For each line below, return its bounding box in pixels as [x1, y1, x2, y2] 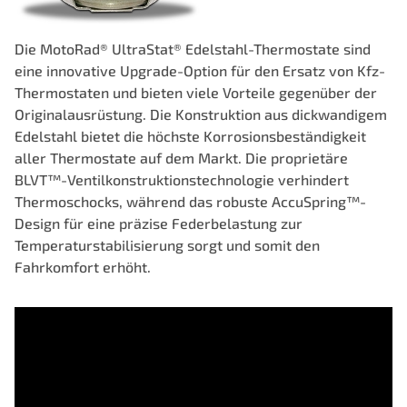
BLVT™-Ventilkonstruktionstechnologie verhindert [15, 171, 349, 189]
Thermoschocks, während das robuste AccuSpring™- [15, 193, 366, 211]
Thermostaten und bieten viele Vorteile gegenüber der [15, 84, 377, 102]
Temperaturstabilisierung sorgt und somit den [15, 236, 320, 254]
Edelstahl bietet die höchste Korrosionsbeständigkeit [15, 127, 366, 145]
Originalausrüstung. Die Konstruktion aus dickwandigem [15, 105, 387, 124]
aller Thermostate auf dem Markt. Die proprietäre [15, 149, 348, 167]
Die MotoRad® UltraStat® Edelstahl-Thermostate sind [15, 40, 371, 58]
